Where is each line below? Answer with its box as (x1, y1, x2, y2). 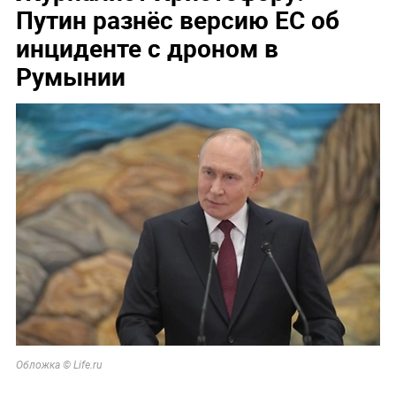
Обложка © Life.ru (15, 359, 102, 372)
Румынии (15, 59, 126, 94)
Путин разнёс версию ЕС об (15, 3, 339, 37)
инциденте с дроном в (15, 31, 278, 65)
